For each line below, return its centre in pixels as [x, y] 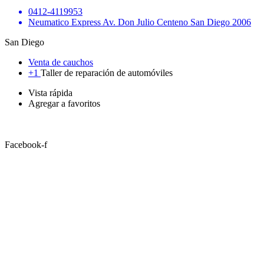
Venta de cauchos [61, 62]
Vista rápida [50, 93]
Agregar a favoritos [64, 104]
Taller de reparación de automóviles [107, 73]
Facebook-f [26, 145]
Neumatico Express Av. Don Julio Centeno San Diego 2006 [140, 22]
